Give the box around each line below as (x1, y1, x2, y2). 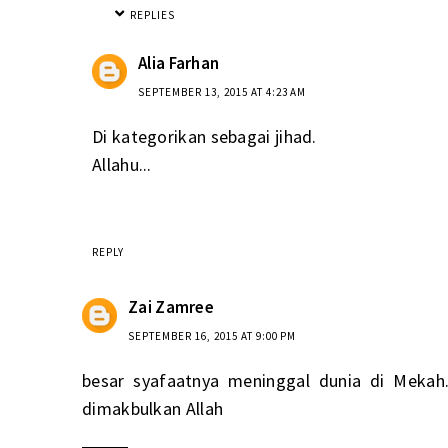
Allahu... (92, 152, 152, 176)
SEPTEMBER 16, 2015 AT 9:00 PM (128, 329, 296, 344)
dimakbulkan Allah (82, 397, 224, 421)
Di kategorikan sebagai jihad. (92, 124, 317, 148)
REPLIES (129, 7, 175, 22)
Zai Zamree (128, 296, 214, 319)
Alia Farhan (138, 51, 220, 74)
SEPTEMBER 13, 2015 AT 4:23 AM (138, 84, 306, 99)
